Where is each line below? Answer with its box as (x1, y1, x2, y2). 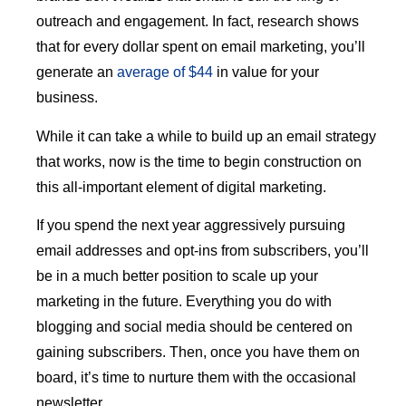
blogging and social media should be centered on (36, 319, 353, 335)
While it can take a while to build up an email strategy (36, 128, 376, 144)
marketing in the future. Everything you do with (36, 294, 332, 310)
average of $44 (117, 64, 213, 81)
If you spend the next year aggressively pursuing (36, 217, 345, 234)
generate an (36, 64, 117, 81)
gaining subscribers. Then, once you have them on (36, 344, 360, 361)
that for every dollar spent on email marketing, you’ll (36, 39, 365, 55)
